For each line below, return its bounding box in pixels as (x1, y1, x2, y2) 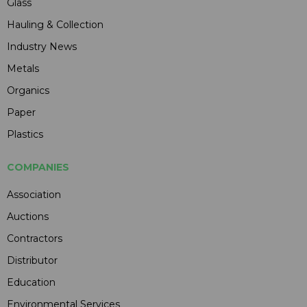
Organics (7, 84, 49, 97)
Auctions (7, 210, 49, 223)
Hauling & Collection (7, 19, 103, 32)
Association (7, 188, 61, 201)
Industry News (7, 40, 77, 53)
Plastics (7, 128, 43, 141)
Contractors (7, 232, 62, 245)
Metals (7, 62, 39, 75)
